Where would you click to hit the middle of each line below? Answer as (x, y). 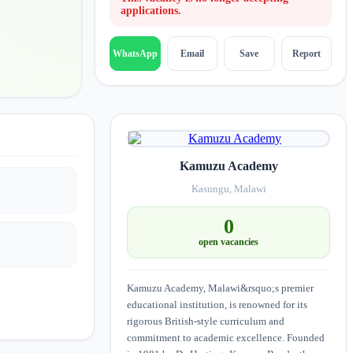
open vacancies (229, 242)
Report (306, 53)
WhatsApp (135, 54)
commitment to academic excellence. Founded (226, 337)
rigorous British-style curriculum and (206, 321)
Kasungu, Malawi (229, 189)
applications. (151, 11)
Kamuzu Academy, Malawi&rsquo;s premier (220, 288)
